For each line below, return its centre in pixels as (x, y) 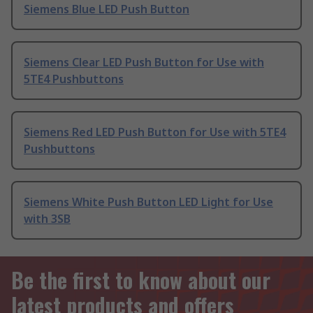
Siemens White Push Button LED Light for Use (148, 202)
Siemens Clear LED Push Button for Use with (144, 63)
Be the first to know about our (141, 280)
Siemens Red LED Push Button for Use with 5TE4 (155, 132)
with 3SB (47, 219)
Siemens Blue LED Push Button (107, 9)
